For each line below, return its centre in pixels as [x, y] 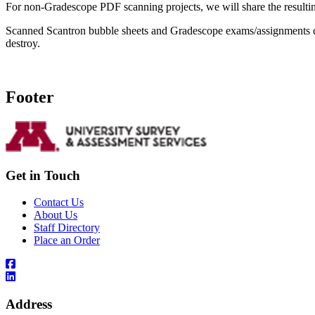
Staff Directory [67, 228]
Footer [30, 97]
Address [29, 304]
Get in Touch [43, 175]
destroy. [23, 44]
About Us [56, 215]
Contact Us [59, 202]
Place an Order [67, 240]
